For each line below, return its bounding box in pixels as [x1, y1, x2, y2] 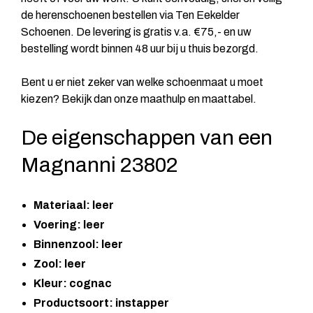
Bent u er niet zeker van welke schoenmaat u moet [21, 75, 263, 88]
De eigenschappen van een [21, 126, 272, 149]
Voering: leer [34, 218, 105, 231]
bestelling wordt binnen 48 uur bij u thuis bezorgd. [21, 42, 259, 54]
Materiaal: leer [34, 198, 114, 211]
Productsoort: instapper [34, 296, 169, 309]
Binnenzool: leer [34, 238, 123, 250]
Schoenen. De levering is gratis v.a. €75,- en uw [21, 25, 252, 38]
